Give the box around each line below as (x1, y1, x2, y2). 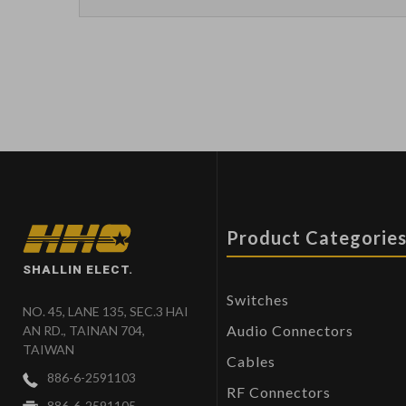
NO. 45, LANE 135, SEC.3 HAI (23, 303, 188, 319)
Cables (227, 353, 275, 371)
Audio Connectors (227, 322, 353, 340)
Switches (227, 291, 289, 309)
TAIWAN (23, 341, 74, 357)
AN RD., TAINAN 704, (23, 322, 145, 338)
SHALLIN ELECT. (23, 261, 133, 276)
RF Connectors (227, 383, 331, 401)
